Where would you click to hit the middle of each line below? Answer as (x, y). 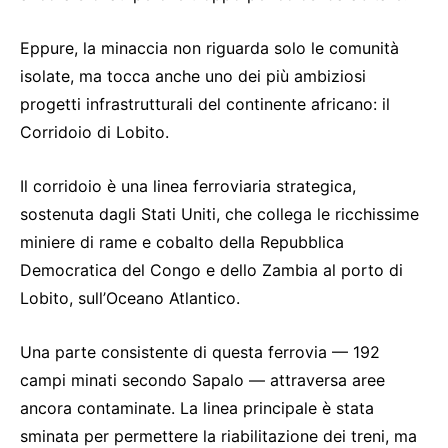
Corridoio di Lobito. (94, 132)
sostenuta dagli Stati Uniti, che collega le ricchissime (219, 214)
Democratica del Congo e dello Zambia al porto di (211, 270)
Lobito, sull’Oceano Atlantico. (130, 298)
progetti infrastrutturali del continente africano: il (205, 104)
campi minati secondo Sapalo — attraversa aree (202, 380)
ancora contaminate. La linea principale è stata (197, 408)
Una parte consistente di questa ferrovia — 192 (200, 352)
